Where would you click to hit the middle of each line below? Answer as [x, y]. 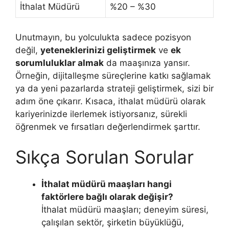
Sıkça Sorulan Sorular [105, 157]
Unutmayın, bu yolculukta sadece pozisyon [103, 37]
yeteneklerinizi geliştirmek [98, 50]
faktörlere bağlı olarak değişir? [107, 197]
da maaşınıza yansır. [147, 63]
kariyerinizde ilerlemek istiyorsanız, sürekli [101, 114]
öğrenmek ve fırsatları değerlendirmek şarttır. [108, 127]
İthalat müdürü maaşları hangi [107, 184]
